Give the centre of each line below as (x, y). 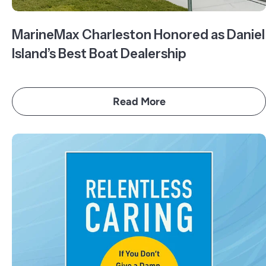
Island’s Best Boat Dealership (99, 54)
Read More (139, 102)
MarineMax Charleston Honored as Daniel (138, 35)
